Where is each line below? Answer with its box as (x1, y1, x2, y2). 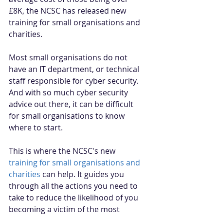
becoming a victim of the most (9, 204, 122, 215)
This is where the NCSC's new (9, 145, 117, 156)
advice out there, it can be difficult (9, 99, 135, 109)
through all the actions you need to (9, 181, 140, 191)
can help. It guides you (40, 169, 126, 180)
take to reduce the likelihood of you (9, 192, 140, 203)
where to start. (9, 122, 63, 133)
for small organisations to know (9, 110, 127, 121)
